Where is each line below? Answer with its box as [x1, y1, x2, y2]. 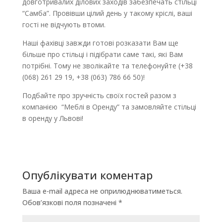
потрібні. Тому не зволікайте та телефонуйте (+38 [22, 60, 193, 70]
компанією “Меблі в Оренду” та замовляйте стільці [22, 102, 196, 111]
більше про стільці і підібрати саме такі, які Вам [22, 49, 183, 59]
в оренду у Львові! [22, 113, 83, 123]
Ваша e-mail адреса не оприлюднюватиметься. [22, 186, 182, 196]
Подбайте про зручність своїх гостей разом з [22, 90, 176, 100]
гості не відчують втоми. [22, 19, 106, 29]
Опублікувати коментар [22, 167, 153, 182]
